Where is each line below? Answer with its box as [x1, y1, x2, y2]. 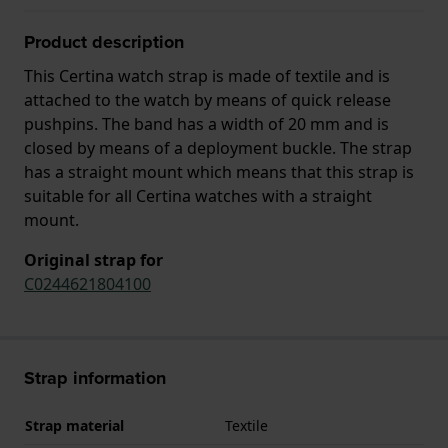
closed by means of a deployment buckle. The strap [24, 136, 412, 159]
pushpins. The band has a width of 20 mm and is [24, 112, 389, 135]
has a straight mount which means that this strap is [24, 160, 414, 183]
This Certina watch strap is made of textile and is [24, 64, 390, 87]
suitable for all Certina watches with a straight [24, 184, 372, 207]
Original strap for [24, 248, 163, 271]
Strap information [24, 364, 166, 391]
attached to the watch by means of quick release [24, 88, 391, 111]
